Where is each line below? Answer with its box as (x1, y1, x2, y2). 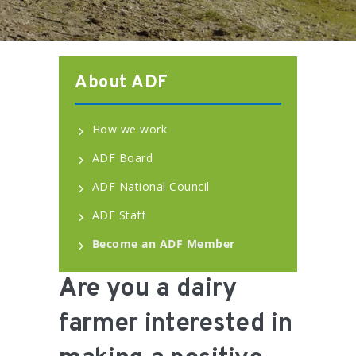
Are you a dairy (59, 273, 237, 306)
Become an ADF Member (91, 236, 235, 252)
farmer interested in (59, 308, 292, 341)
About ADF (75, 72, 168, 95)
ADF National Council (91, 179, 210, 195)
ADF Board (91, 150, 153, 166)
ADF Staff (91, 207, 145, 223)
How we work (91, 122, 167, 137)
